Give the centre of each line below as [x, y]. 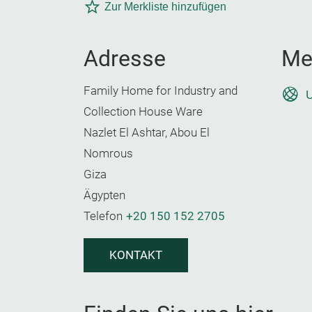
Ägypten [104, 195]
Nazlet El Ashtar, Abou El [147, 133]
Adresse [125, 58]
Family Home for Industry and [161, 91]
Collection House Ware [143, 112]
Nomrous [108, 154]
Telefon [103, 216]
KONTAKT [136, 255]
